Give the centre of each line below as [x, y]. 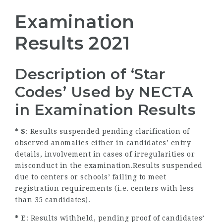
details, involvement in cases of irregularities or [105, 154]
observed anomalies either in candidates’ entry [103, 143]
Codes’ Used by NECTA [104, 92]
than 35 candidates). [53, 200]
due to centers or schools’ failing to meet [90, 177]
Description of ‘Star [90, 74]
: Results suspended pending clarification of [108, 132]
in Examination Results [105, 110]
